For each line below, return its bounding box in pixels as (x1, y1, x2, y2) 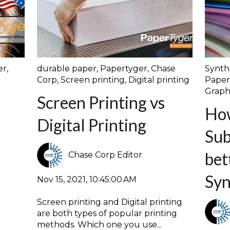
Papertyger (100, 64, 147, 74)
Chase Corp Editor (68, 150, 142, 160)
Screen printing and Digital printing (36, 197, 182, 207)
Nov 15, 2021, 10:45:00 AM (36, 174, 137, 184)
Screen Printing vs (36, 92, 165, 113)
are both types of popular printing (36, 208, 177, 219)
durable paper (36, 64, 97, 74)
